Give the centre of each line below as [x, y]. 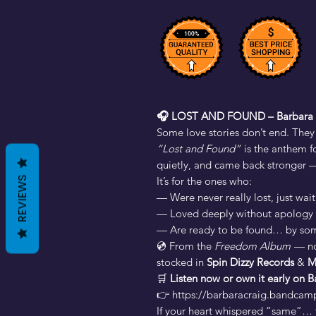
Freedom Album [253, 245]
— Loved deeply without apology [235, 213]
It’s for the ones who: [204, 181]
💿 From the [186, 245]
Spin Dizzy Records [250, 262]
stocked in [182, 262]
